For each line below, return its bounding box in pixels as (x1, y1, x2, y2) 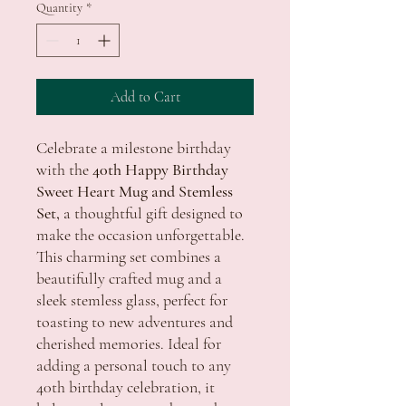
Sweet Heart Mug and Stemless (36, 180, 233, 201)
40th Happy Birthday (92, 159, 228, 179)
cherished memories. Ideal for (36, 333, 221, 353)
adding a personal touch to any (36, 354, 231, 375)
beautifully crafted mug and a (36, 267, 222, 288)
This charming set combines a (36, 246, 221, 266)
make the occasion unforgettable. (36, 224, 245, 245)
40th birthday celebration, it (36, 376, 215, 397)
